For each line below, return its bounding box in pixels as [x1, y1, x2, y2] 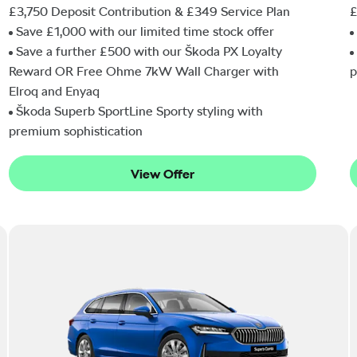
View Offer [131, 166, 194, 182]
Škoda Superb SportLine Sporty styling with [16, 103, 263, 119]
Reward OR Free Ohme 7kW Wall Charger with [9, 63, 279, 79]
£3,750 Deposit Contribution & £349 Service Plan [9, 3, 290, 19]
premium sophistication [9, 123, 143, 139]
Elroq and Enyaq [9, 83, 100, 99]
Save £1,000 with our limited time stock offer [16, 23, 274, 39]
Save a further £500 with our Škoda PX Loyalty [16, 43, 282, 59]
